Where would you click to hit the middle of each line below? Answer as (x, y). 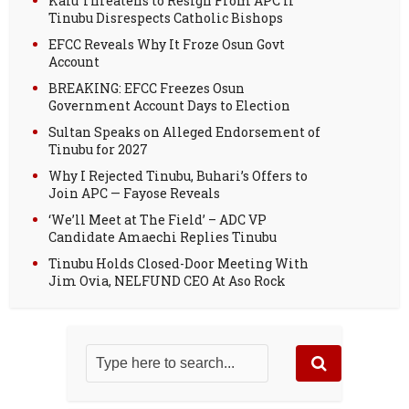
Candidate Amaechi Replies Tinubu (163, 236)
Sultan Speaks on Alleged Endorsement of (185, 131)
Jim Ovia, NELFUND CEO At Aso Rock (168, 280)
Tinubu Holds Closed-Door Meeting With (179, 263)
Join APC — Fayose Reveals (135, 193)
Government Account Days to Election (170, 105)
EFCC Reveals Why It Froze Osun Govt (167, 44)
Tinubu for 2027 (99, 149)
